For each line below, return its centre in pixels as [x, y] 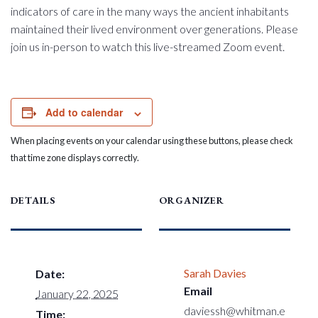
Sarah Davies [215, 273]
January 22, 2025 [77, 294]
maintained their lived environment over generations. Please [154, 29]
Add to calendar [84, 113]
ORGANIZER [192, 201]
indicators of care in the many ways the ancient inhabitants [150, 11]
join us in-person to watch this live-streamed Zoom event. [148, 47]
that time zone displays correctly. [75, 158]
